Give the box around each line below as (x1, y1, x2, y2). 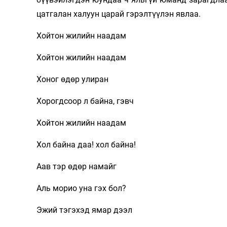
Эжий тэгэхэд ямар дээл (36, 205, 132, 215)
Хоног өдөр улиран (36, 74, 108, 85)
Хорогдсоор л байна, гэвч (36, 96, 134, 106)
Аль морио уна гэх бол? (36, 183, 126, 194)
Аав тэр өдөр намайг (36, 162, 117, 172)
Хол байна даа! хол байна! (36, 140, 136, 150)
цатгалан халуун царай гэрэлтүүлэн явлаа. (36, 9, 203, 19)
